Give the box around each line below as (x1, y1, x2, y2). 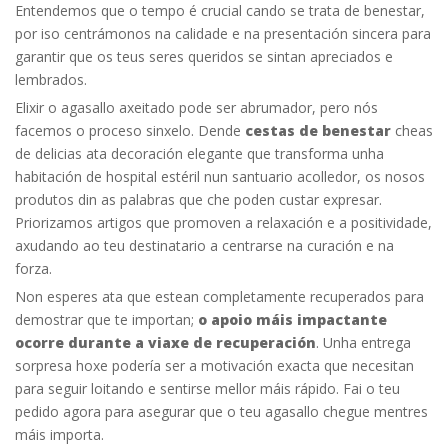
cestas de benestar (245, 120, 391, 140)
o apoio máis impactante (198, 309, 387, 329)
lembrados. (15, 69, 87, 89)
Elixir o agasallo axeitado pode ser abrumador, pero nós (15, 97, 378, 117)
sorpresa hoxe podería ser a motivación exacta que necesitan (15, 355, 414, 375)
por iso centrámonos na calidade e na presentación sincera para (15, 23, 431, 43)
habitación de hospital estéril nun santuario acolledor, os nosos (15, 166, 425, 186)
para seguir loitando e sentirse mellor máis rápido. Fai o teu (15, 378, 400, 398)
